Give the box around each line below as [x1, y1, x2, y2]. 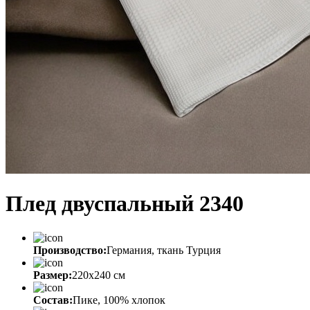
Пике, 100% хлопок [73, 293, 165, 306]
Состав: [33, 293, 73, 306]
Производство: [33, 244, 107, 256]
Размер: [33, 268, 72, 281]
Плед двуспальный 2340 [6, 191, 244, 217]
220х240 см [72, 268, 125, 281]
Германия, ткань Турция [107, 244, 221, 256]
